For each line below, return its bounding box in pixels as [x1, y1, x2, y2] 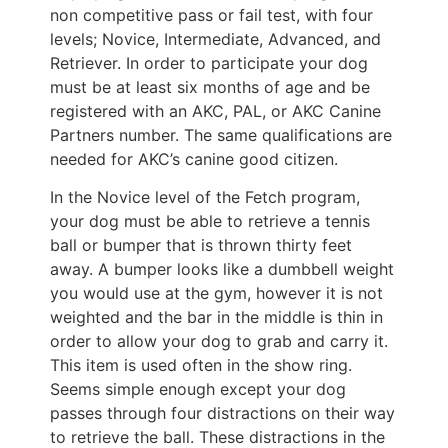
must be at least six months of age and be [50, 76, 370, 97]
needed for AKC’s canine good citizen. [50, 148, 338, 169]
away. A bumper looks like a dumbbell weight [50, 259, 394, 280]
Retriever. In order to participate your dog [50, 52, 368, 73]
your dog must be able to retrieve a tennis [50, 211, 370, 232]
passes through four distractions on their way [50, 403, 395, 424]
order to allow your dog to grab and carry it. [50, 331, 388, 352]
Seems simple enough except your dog [50, 379, 346, 400]
